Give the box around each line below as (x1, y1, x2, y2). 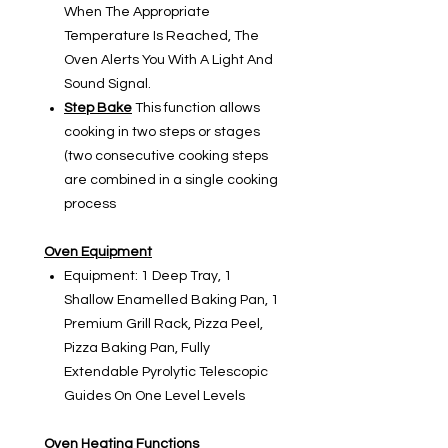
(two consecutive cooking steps (64, 149, 268, 164)
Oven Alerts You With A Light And (64, 53, 273, 68)
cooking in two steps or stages (64, 125, 260, 140)
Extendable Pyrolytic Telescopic (64, 365, 268, 380)
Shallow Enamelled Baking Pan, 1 (64, 293, 279, 308)
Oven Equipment (44, 245, 152, 260)
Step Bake (64, 101, 132, 116)
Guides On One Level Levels (64, 389, 245, 404)
